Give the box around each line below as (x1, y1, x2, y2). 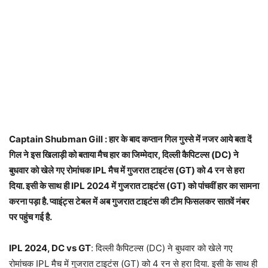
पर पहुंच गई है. (9, 211, 52, 223)
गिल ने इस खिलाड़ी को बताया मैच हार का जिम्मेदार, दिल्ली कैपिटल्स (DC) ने (9, 148, 239, 160)
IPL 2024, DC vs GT (9, 242, 91, 254)
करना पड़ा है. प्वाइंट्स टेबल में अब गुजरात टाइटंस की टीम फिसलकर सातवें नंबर (9, 195, 249, 207)
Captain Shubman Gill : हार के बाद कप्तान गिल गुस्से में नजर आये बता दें (9, 133, 252, 145)
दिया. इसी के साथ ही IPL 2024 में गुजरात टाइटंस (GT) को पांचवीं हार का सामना (9, 179, 259, 191)
